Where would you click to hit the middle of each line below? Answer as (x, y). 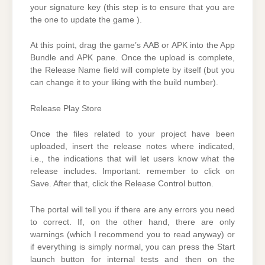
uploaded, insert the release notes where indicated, (132, 147)
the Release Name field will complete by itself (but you (132, 70)
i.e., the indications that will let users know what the (132, 159)
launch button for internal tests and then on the (132, 259)
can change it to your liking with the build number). (124, 83)
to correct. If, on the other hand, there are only (132, 222)
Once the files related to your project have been (132, 134)
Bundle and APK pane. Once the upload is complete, (132, 58)
